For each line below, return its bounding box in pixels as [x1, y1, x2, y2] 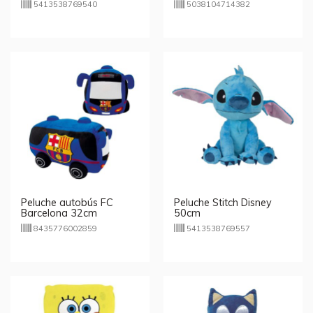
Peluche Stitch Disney [174, 196, 272, 210]
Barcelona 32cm [21, 207, 97, 220]
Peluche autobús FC [21, 196, 113, 210]
